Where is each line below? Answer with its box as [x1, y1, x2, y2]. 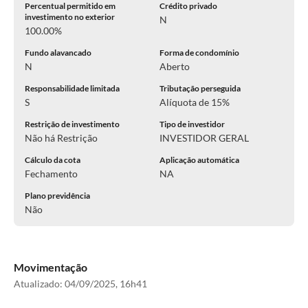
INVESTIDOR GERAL [159, 132, 249, 144]
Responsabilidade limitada [25, 83, 120, 93]
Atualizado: [14, 278, 65, 289]
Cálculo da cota [25, 155, 80, 165]
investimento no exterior [25, 12, 115, 22]
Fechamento [25, 168, 78, 179]
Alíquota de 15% [159, 96, 230, 108]
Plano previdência [25, 190, 90, 201]
